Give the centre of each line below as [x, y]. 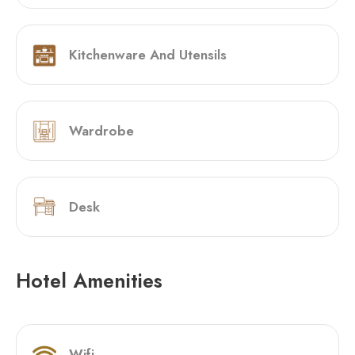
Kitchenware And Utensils [148, 54]
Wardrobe [101, 130]
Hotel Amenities [89, 280]
